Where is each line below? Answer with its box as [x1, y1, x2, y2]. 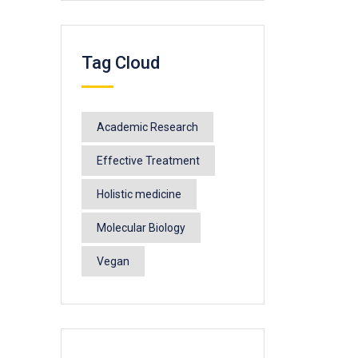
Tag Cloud [82, 53, 160, 74]
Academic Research [97, 121, 198, 134]
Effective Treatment [97, 154, 200, 168]
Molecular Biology [97, 221, 185, 235]
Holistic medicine [97, 188, 181, 201]
